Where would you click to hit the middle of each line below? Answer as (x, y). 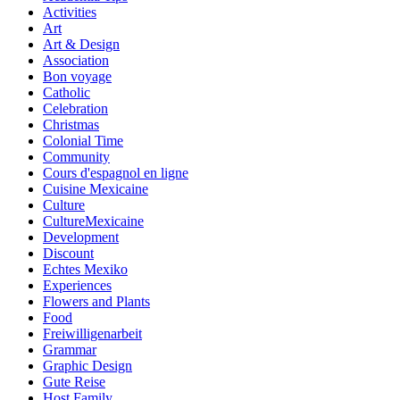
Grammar (70, 349)
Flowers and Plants (96, 301)
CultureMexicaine (93, 221)
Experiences (77, 285)
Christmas (71, 124)
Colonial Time (83, 140)
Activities (70, 12)
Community (76, 156)
